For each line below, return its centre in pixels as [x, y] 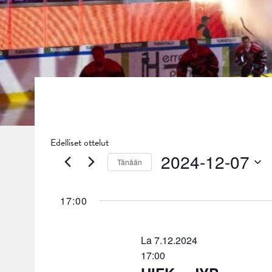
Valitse [174, 180]
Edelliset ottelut [80, 143]
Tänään [130, 161]
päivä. [172, 194]
